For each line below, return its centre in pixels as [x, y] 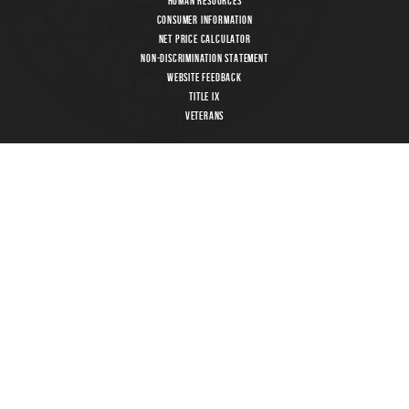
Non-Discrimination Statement [204, 58]
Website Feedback [204, 78]
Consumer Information [204, 20]
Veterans [204, 116]
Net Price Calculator [204, 39]
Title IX [204, 97]
